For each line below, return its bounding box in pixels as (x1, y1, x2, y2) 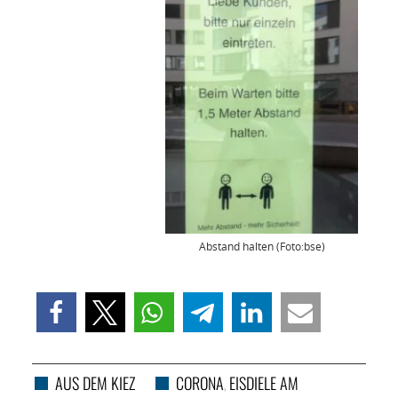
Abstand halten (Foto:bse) (198, 239, 325, 255)
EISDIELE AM (228, 371, 298, 395)
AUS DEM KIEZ (54, 371, 135, 395)
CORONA (175, 371, 224, 395)
